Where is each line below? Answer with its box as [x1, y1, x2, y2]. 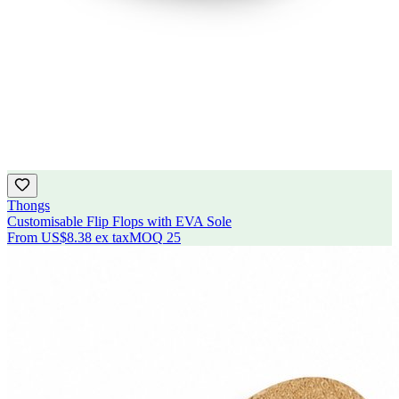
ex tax [95, 230, 129, 246]
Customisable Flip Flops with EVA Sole [7, 214, 232, 230]
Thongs [7, 198, 50, 214]
